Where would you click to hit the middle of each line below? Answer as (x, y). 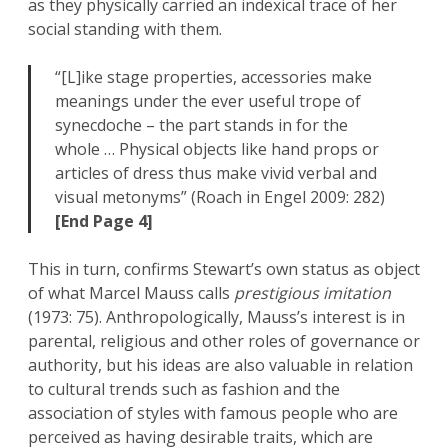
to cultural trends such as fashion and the (184, 389)
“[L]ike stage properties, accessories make (213, 77)
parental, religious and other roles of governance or (224, 341)
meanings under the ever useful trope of (208, 101)
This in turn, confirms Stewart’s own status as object (224, 269)
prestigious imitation (312, 293)
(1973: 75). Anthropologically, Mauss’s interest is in (216, 317)
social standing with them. (125, 29)
